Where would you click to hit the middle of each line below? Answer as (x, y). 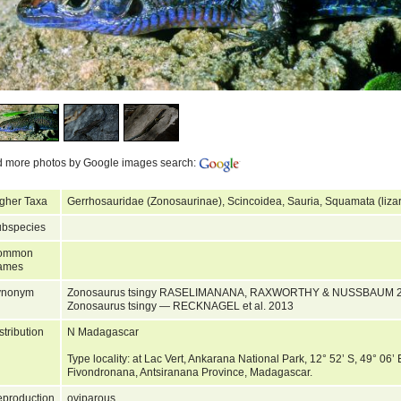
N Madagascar (103, 332)
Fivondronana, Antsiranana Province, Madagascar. (192, 372)
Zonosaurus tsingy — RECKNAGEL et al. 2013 (182, 306)
